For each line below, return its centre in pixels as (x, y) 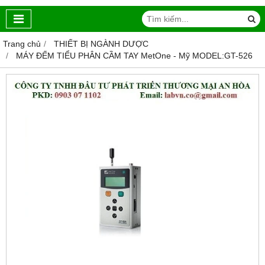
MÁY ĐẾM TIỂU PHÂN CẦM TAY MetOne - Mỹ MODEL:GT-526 (134, 56)
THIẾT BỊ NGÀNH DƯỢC (101, 44)
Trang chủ (22, 44)
